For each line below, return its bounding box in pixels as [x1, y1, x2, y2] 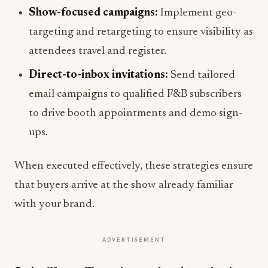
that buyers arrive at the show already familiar [14, 179, 233, 191]
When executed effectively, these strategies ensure [14, 160, 253, 172]
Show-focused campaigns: [29, 7, 158, 19]
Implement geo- [158, 7, 236, 19]
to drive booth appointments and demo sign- [29, 108, 242, 120]
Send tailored [168, 69, 235, 81]
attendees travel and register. [29, 45, 166, 57]
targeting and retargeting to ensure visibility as [29, 26, 253, 38]
